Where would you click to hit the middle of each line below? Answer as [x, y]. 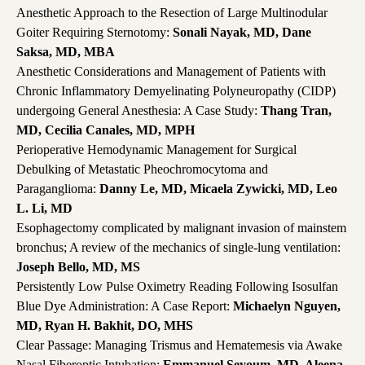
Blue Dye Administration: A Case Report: [125, 306]
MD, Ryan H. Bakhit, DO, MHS [105, 326]
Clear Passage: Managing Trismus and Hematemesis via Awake [179, 345]
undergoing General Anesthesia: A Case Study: [139, 111]
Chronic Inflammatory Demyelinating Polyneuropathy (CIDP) [176, 91]
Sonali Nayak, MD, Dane [242, 33]
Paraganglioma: [58, 189]
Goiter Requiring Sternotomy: [95, 33]
